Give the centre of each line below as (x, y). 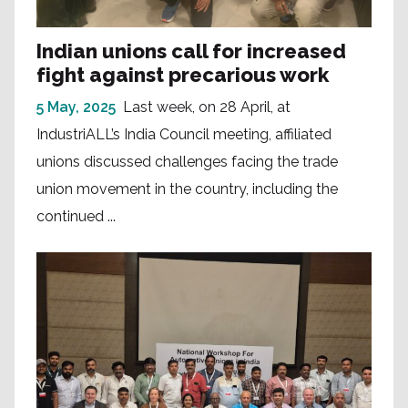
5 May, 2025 (76, 107)
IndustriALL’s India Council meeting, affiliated (184, 134)
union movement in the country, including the (187, 189)
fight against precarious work (183, 74)
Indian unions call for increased (191, 51)
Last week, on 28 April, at (207, 107)
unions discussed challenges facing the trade (187, 161)
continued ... (76, 216)
